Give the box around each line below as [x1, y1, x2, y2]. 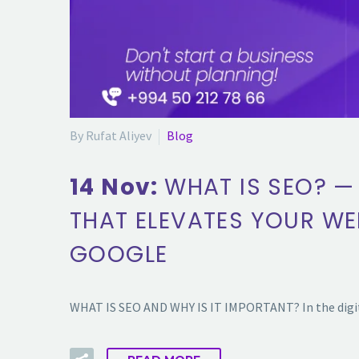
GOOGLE [70, 239, 168, 271]
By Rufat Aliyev [70, 127, 151, 143]
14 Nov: [70, 171, 165, 204]
